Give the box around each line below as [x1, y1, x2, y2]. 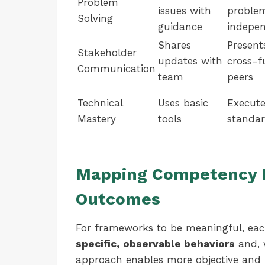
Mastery [77, 113, 116, 125]
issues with [158, 5, 211, 17]
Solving [77, 12, 113, 24]
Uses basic [158, 97, 208, 109]
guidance [158, 21, 202, 33]
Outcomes [76, 189, 160, 209]
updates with [158, 55, 222, 67]
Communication [77, 63, 156, 75]
